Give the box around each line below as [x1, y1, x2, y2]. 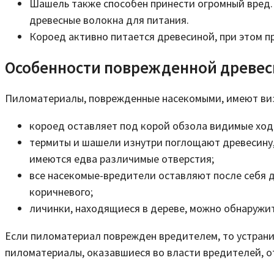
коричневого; [29, 185, 93, 199]
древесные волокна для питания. [29, 13, 189, 28]
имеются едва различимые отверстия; [29, 152, 214, 166]
